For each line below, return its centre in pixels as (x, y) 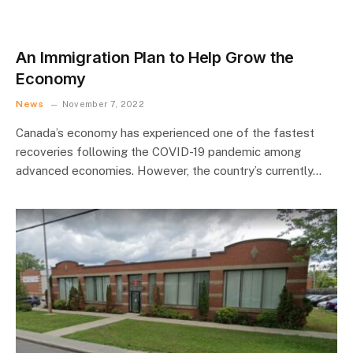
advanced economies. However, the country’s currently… (169, 170)
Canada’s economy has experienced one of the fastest (165, 132)
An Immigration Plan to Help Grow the (155, 57)
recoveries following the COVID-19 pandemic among (158, 151)
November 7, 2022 (103, 104)
